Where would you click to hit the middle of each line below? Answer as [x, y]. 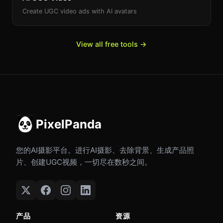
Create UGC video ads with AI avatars [80, 11]
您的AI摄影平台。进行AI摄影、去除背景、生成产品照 [105, 150]
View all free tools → [111, 44]
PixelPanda [69, 124]
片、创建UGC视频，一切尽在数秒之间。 [84, 162]
